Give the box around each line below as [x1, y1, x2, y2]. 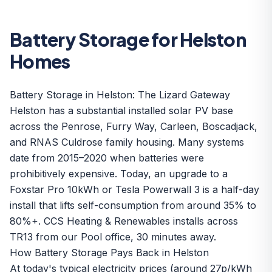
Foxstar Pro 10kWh [10, 183, 99, 195]
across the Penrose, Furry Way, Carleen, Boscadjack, [10, 120, 257, 132]
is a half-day [200, 183, 259, 195]
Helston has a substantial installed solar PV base [10, 104, 233, 117]
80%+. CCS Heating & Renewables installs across [10, 215, 238, 227]
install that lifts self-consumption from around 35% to [10, 199, 256, 211]
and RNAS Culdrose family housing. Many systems [10, 136, 244, 148]
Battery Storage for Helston [10, 28, 246, 51]
